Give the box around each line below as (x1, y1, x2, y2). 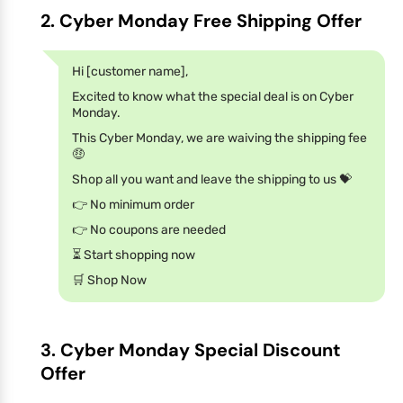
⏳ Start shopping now (72, 246, 195, 263)
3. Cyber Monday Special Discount (40, 337, 341, 362)
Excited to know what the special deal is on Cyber (72, 88, 354, 104)
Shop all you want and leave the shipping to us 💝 (72, 171, 352, 187)
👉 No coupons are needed (72, 221, 226, 237)
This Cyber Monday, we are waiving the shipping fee (72, 130, 367, 146)
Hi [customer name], (72, 63, 188, 79)
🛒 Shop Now (72, 272, 147, 288)
